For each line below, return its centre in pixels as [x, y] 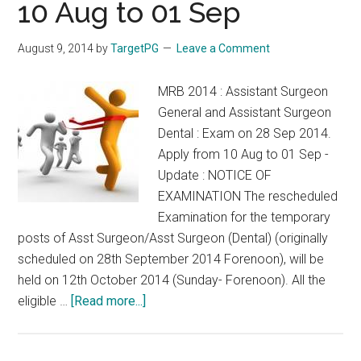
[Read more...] [109, 301]
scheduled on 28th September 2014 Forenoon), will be [171, 259]
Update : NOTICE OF [215, 175]
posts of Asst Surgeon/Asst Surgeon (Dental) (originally [173, 238]
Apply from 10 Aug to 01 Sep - [244, 154]
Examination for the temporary [245, 217]
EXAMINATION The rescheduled [248, 196]
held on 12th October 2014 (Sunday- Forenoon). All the [172, 280]
